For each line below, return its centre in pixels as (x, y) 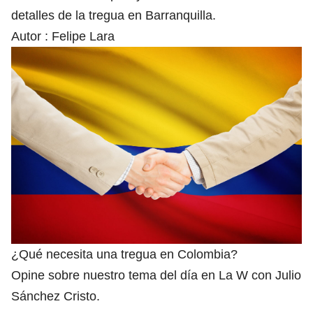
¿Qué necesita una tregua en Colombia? (124, 255)
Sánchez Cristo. (56, 297)
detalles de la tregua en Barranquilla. (114, 15)
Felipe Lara (83, 36)
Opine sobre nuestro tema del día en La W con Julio (156, 276)
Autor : (31, 36)
